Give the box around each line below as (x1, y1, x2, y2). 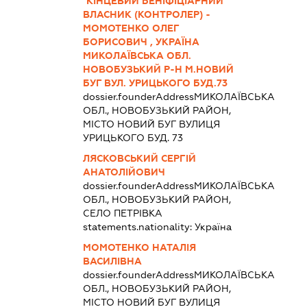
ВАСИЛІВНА (83, 255, 143, 267)
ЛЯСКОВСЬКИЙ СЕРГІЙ (83, 152, 197, 164)
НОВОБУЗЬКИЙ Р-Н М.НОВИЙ (83, 63, 234, 75)
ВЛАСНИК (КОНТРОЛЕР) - (83, 8, 211, 20)
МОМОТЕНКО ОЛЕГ (83, 22, 180, 34)
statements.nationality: (83, 221, 195, 232)
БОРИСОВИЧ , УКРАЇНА (83, 36, 200, 47)
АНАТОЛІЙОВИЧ (83, 166, 166, 177)
